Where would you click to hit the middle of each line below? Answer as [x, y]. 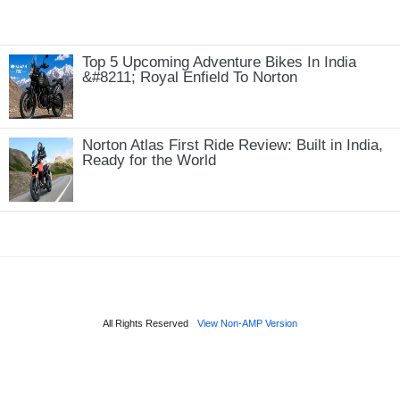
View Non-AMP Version [247, 324]
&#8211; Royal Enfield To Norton [190, 78]
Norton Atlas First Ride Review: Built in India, [233, 146]
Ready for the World [149, 161]
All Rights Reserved [146, 324]
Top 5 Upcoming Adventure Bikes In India [219, 62]
